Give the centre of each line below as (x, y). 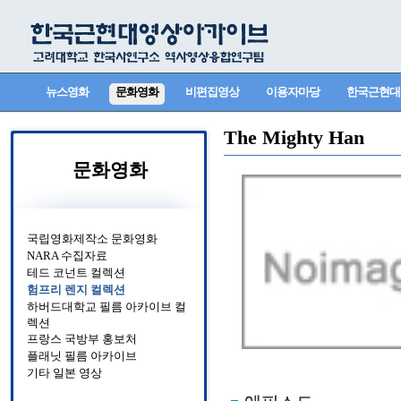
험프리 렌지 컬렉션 (76, 290)
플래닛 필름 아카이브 (82, 356)
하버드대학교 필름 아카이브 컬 (107, 307)
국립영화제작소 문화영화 (92, 239)
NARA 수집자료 (67, 256)
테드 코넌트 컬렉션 (76, 273)
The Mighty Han (294, 137)
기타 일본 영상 (64, 373)
